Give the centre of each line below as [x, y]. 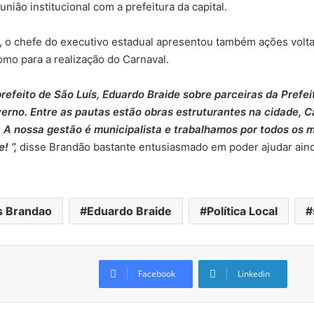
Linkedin [254, 273]
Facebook [157, 273]
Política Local [242, 211]
